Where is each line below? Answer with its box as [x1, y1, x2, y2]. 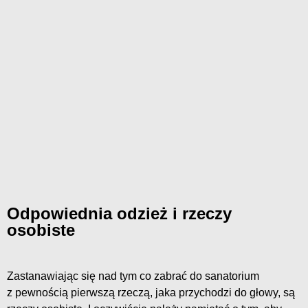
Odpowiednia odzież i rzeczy [7, 203, 232, 223]
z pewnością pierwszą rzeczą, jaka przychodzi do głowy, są [7, 287, 295, 299]
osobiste [7, 220, 75, 239]
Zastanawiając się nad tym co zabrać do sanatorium [7, 270, 259, 283]
